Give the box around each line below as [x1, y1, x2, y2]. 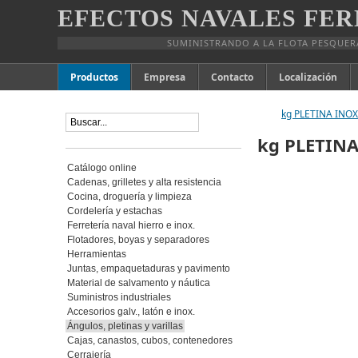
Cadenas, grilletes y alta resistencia [67, 177, 221, 188]
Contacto [211, 70, 253, 84]
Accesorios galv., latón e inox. [67, 306, 195, 317]
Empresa [144, 70, 185, 84]
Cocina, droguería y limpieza [67, 191, 192, 202]
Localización [279, 70, 337, 84]
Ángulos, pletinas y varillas [67, 320, 183, 332]
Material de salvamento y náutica [67, 277, 210, 288]
